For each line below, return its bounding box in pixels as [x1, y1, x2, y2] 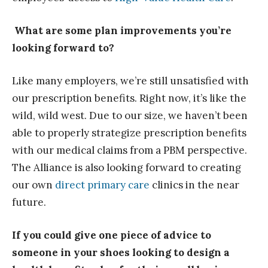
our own [12, 178, 55, 192]
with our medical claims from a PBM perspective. [12, 144, 247, 157]
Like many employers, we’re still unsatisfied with [12, 74, 249, 88]
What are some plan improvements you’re [14, 24, 232, 38]
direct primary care [55, 178, 150, 192]
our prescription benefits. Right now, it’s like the [12, 92, 246, 105]
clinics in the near [150, 178, 239, 192]
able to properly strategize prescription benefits [12, 126, 246, 140]
